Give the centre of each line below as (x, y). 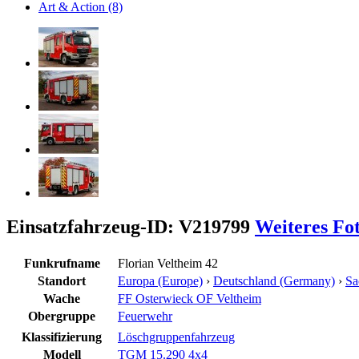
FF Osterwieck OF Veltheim (190, 298)
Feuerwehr (145, 316)
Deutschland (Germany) (274, 280)
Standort (62, 280)
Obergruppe (62, 316)
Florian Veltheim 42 (168, 263)
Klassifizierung (62, 337)
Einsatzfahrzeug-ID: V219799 (131, 226)
